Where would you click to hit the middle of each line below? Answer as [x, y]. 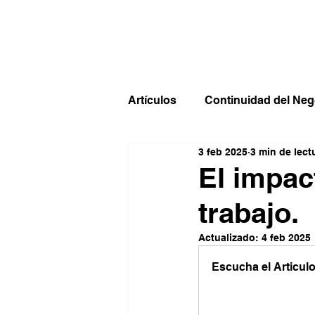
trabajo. [249, 213]
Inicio [227, 57]
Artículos [152, 100]
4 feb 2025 [286, 238]
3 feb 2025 [223, 152]
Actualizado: [230, 238]
